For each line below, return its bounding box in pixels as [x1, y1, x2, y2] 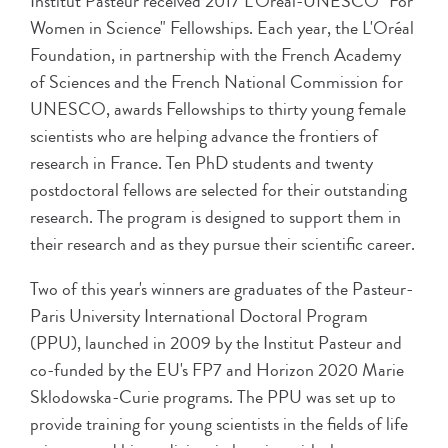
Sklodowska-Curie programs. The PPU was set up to [30, 384, 396, 411]
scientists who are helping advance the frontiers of [30, 123, 378, 150]
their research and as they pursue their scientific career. [30, 231, 415, 258]
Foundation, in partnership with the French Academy [30, 42, 401, 69]
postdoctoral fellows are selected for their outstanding [30, 177, 407, 204]
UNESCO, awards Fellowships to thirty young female [30, 96, 406, 123]
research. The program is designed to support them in [30, 204, 401, 231]
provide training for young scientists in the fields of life [30, 411, 408, 438]
